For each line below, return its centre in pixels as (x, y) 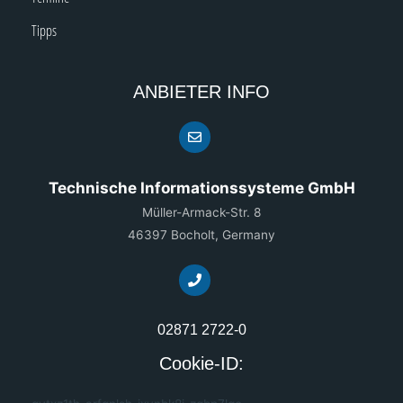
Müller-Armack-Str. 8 (201, 212)
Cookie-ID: (201, 363)
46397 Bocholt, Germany (201, 234)
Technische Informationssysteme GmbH (201, 187)
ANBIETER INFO (201, 91)
